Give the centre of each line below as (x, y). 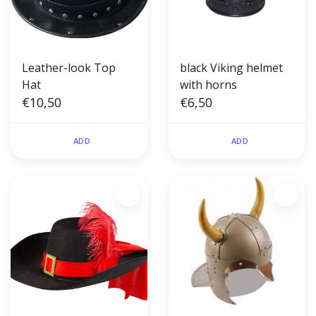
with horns (208, 85)
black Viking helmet (231, 68)
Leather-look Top (69, 68)
